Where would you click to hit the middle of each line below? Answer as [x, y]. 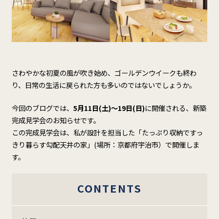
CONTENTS [109, 188]
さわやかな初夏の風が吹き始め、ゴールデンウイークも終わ [104, 72]
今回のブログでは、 [42, 108]
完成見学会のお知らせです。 [56, 120]
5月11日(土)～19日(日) [109, 108]
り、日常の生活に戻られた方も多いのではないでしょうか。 [104, 85]
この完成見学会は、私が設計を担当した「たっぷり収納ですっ [107, 132]
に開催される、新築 [175, 108]
